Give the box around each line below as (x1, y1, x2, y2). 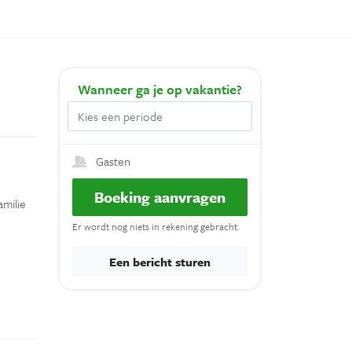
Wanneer (78, 79, 136, 99)
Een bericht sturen (109, 252, 211, 270)
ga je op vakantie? (136, 79, 242, 99)
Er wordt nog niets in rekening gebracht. (72, 218, 239, 233)
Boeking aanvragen (94, 185, 225, 207)
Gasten (96, 152, 130, 170)
